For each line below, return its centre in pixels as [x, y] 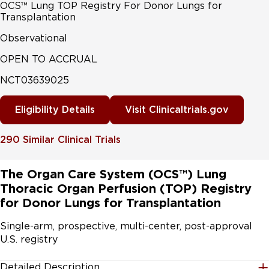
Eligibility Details [55, 110]
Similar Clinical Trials [72, 140]
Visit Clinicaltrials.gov [177, 110]
